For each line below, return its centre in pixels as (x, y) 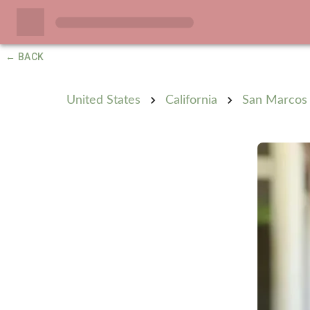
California (191, 100)
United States (103, 100)
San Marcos (275, 100)
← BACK (25, 57)
